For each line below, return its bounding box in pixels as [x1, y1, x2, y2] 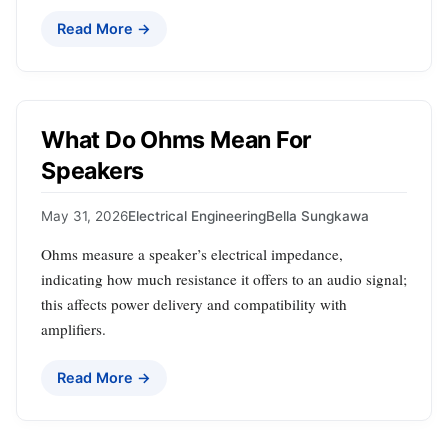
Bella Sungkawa [266, 207, 369, 224]
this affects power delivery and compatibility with [41, 293, 347, 314]
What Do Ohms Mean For [41, 126, 312, 155]
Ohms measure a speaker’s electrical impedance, [41, 243, 343, 264]
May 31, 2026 [41, 207, 128, 224]
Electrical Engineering [128, 207, 266, 224]
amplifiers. [41, 318, 106, 339]
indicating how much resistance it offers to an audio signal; [41, 268, 407, 289]
